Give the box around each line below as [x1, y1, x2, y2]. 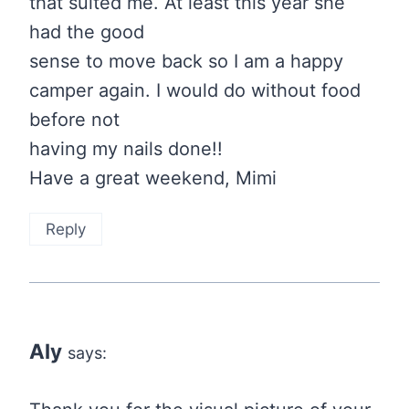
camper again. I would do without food [29, 79, 361, 102]
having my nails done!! [29, 138, 223, 161]
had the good [29, 21, 144, 44]
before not [29, 109, 120, 131]
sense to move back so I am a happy [29, 50, 343, 73]
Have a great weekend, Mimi [29, 167, 277, 190]
